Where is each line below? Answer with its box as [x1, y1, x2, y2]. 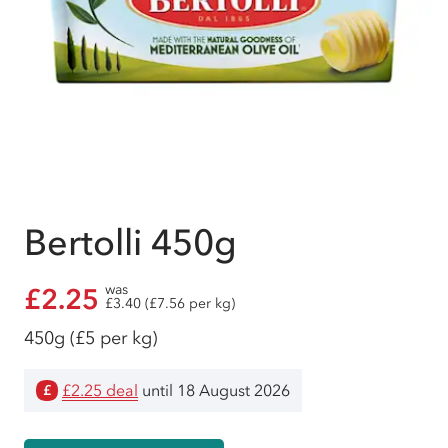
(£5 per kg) [70, 327, 157, 349]
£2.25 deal [62, 380, 138, 400]
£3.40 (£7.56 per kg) [105, 295, 235, 312]
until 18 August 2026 [138, 380, 290, 400]
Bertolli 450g [24, 221, 237, 264]
